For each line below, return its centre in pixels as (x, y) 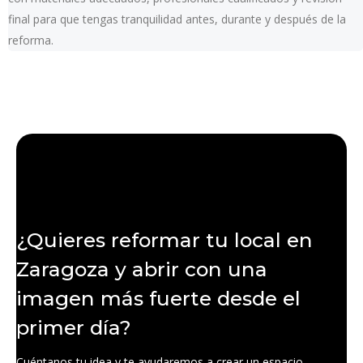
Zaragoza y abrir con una (142, 269)
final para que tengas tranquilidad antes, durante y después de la (177, 19)
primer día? (74, 327)
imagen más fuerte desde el (158, 298)
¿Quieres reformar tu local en (164, 240)
